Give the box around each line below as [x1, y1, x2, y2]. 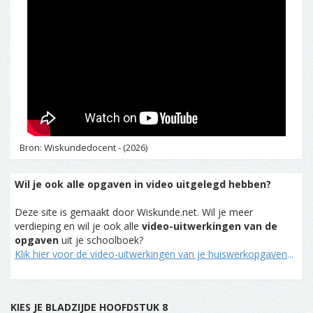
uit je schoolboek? [59, 233, 143, 247]
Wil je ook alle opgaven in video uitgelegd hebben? [15, 177, 271, 191]
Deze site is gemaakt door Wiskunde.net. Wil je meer [15, 205, 253, 219]
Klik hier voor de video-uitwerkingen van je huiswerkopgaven [15, 247, 287, 261]
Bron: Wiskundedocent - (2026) [20, 140, 147, 154]
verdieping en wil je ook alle [15, 219, 142, 233]
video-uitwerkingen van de [142, 219, 277, 233]
